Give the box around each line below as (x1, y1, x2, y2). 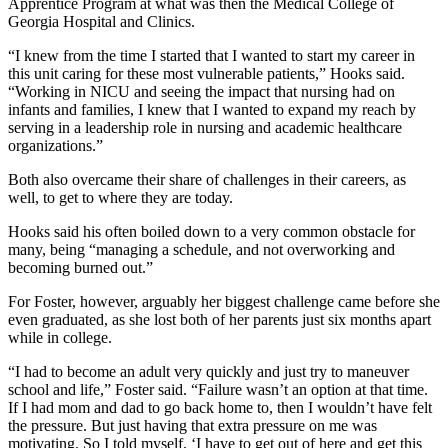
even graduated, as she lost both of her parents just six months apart (8, 311, 431, 329)
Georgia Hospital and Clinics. (8, 13, 195, 31)
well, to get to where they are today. (8, 189, 233, 207)
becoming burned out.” (8, 259, 153, 277)
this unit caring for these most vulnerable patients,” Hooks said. (8, 65, 405, 83)
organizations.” (8, 137, 103, 155)
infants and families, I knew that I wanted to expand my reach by (8, 101, 416, 119)
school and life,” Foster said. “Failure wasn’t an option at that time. (8, 381, 428, 399)
